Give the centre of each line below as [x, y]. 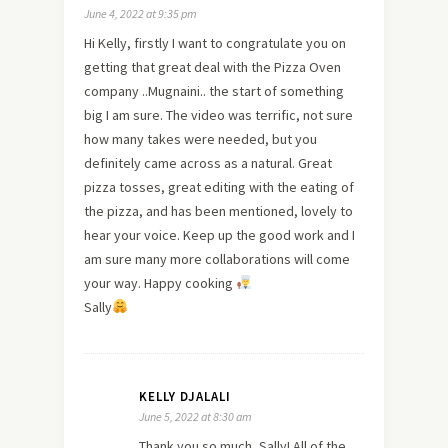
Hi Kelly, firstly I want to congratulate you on [215, 42]
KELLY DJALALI [185, 396]
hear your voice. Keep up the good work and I [219, 234]
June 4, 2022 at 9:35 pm [140, 13]
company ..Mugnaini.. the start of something [214, 90]
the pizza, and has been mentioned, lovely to [218, 210]
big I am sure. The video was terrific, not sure [218, 114]
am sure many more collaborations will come [217, 258]
